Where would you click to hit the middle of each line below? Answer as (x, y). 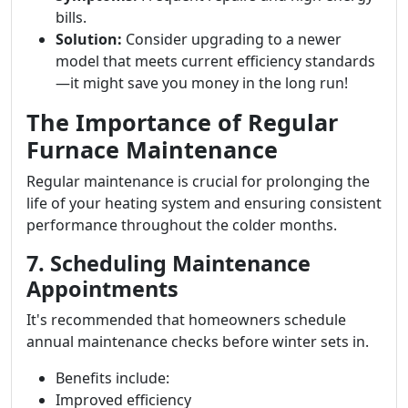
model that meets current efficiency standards (215, 61)
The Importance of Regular (182, 122)
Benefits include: (112, 378)
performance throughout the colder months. (182, 225)
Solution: (89, 39)
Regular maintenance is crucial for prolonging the (198, 181)
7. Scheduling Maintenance (168, 263)
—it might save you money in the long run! (202, 83)
